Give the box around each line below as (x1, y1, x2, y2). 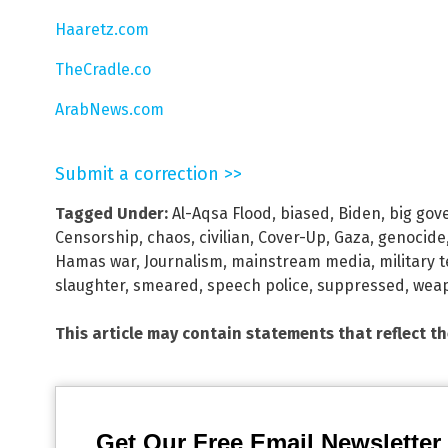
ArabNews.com (55, 100, 164, 120)
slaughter (55, 276, 125, 296)
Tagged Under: (55, 204, 168, 224)
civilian (199, 228, 250, 248)
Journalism (144, 252, 223, 272)
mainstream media (231, 252, 371, 272)
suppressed (317, 276, 405, 296)
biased (280, 204, 330, 224)
